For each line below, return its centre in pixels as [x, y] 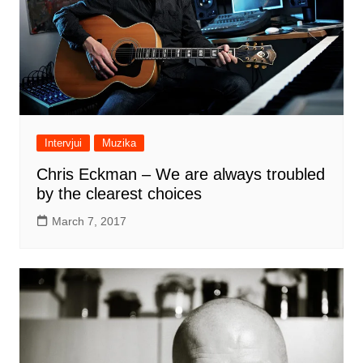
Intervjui [63, 143]
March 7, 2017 [89, 221]
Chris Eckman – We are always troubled [180, 174]
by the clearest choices [119, 193]
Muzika [119, 143]
